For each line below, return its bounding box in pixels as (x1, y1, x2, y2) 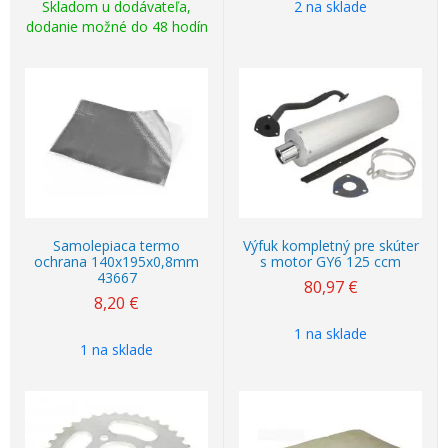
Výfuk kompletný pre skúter (242, 236, 419, 255)
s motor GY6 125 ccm (260, 252, 401, 271)
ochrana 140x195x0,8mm (34, 252, 199, 271)
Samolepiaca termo (53, 236, 180, 255)
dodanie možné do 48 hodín (25, 17, 208, 36)
